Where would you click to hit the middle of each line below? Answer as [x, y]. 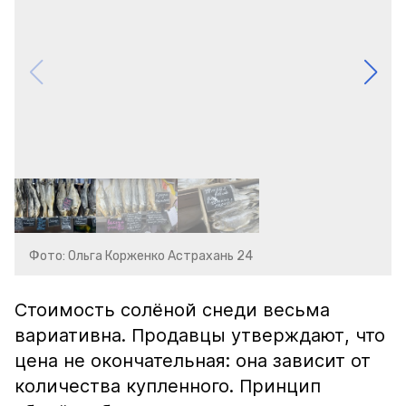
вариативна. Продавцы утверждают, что [200, 335]
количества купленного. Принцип [168, 386]
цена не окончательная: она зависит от [193, 361]
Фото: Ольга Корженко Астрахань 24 [141, 256]
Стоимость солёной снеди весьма [172, 310]
